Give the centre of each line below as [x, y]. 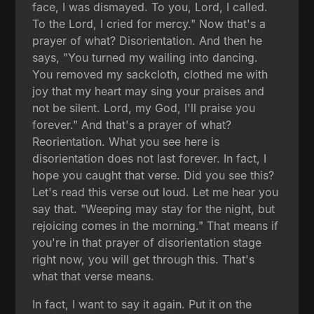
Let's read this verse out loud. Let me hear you [156, 192]
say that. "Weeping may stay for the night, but [154, 209]
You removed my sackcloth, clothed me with [150, 74]
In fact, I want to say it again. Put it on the [142, 304]
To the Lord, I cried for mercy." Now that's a [149, 23]
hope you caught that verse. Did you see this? [153, 175]
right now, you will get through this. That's [144, 259]
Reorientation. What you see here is [126, 141]
